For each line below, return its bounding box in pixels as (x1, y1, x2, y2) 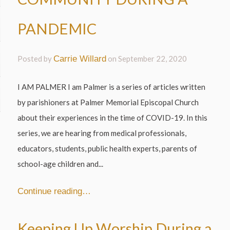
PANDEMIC (17, 20, 97, 37)
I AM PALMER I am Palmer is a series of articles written (17, 82, 206, 91)
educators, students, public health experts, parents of (17, 143, 198, 153)
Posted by (17, 54, 54, 64)
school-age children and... (17, 159, 104, 168)
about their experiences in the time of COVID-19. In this (17, 112, 208, 122)
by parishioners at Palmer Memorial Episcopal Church (17, 97, 199, 107)
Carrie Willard (53, 54, 107, 64)
